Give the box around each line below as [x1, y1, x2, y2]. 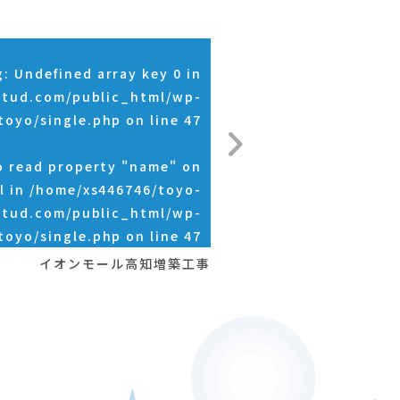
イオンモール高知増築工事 [39, 254, 211, 273]
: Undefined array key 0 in [4, 64, 202, 83]
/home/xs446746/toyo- [29, 180, 202, 199]
